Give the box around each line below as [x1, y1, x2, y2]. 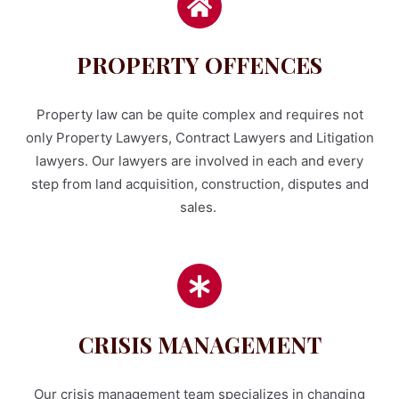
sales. [179, 199, 220, 216]
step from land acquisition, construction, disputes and [30, 175, 369, 192]
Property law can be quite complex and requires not [36, 106, 363, 123]
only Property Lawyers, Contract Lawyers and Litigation [25, 129, 374, 146]
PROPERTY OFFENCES [77, 50, 322, 79]
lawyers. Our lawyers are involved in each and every [36, 152, 363, 169]
